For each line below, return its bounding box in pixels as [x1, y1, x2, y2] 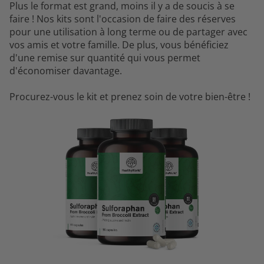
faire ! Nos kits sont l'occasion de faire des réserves [9, 12, 236, 25]
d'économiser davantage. [9, 64, 122, 77]
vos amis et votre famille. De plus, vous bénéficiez [9, 38, 229, 51]
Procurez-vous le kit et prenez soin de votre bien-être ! [9, 90, 250, 103]
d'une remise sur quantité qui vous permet [9, 51, 200, 64]
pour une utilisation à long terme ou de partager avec [9, 25, 247, 38]
